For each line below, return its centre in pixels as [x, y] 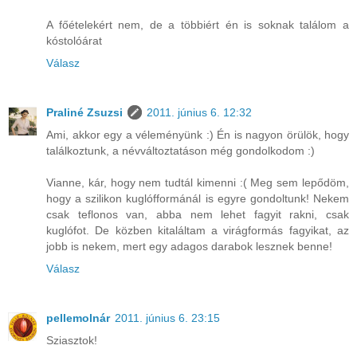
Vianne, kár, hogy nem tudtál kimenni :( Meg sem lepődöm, [198, 183]
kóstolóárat [74, 41]
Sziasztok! [72, 341]
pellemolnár [78, 318]
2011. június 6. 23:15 [167, 318]
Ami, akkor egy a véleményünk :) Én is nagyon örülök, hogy [198, 135]
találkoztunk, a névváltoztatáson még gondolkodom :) [180, 151]
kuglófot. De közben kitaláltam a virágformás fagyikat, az [198, 231]
